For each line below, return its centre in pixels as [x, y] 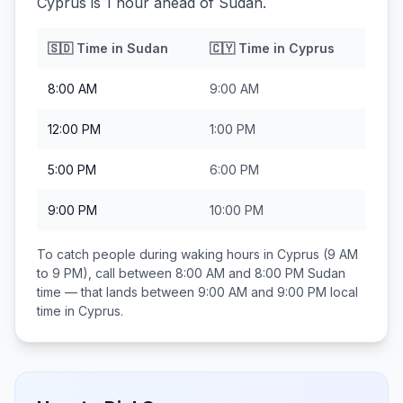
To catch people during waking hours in [157, 254]
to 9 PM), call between [106, 273]
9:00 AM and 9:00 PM [262, 292]
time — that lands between [117, 292]
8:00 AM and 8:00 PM [240, 273]
